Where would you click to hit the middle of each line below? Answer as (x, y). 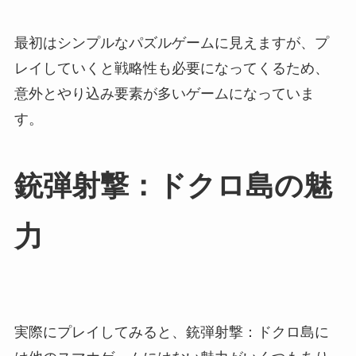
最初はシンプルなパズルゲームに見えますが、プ (171, 43)
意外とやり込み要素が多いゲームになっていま (164, 94)
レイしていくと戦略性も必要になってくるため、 (171, 69)
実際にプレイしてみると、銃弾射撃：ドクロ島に (171, 332)
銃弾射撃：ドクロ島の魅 (173, 186)
